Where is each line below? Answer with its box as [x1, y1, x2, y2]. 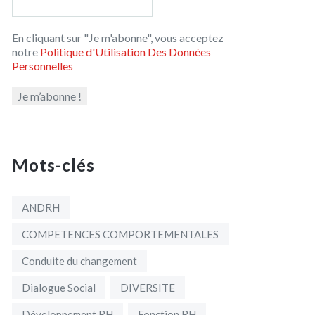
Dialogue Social [22, 281, 96, 295]
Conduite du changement [22, 255, 137, 268]
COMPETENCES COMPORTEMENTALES [22, 228, 219, 241]
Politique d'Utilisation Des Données [40, 45, 211, 59]
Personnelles [12, 59, 73, 73]
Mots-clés [12, 155, 95, 176]
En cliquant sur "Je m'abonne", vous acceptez [12, 31, 224, 45]
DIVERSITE [120, 281, 175, 295]
